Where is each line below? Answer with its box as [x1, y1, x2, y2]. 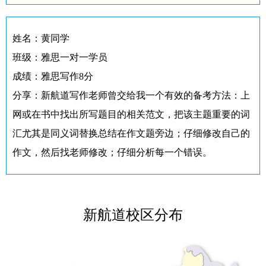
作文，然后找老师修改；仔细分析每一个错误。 [12, 147, 212, 158]
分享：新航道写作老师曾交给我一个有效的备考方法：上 [12, 90, 250, 101]
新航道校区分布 [83, 207, 183, 223]
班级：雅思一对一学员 [12, 52, 107, 63]
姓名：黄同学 [12, 33, 69, 44]
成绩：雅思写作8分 [12, 71, 93, 82]
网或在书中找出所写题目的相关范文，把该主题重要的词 [12, 109, 250, 120]
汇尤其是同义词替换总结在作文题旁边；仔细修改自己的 [12, 128, 250, 139]
